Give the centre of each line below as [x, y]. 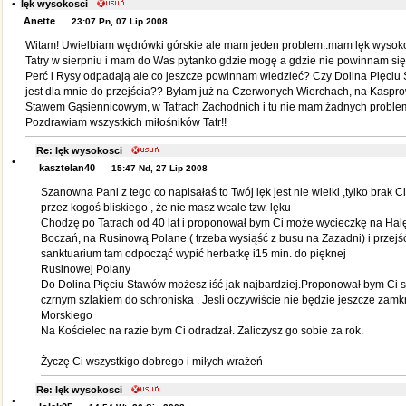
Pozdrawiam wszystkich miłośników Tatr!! [126, 122]
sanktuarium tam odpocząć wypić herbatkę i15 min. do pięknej [193, 254]
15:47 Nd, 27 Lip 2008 [159, 168]
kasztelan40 [65, 168]
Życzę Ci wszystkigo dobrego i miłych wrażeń [151, 362]
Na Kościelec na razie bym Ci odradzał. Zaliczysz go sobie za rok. [202, 331]
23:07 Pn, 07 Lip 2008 [119, 21]
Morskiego [66, 315]
